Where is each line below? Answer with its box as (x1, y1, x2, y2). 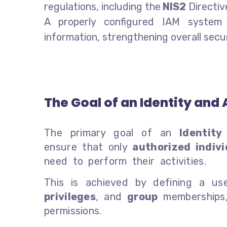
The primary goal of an (44, 126, 180, 139)
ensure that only (44, 140, 133, 153)
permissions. (44, 204, 102, 217)
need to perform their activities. (44, 155, 206, 167)
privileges (44, 190, 96, 203)
